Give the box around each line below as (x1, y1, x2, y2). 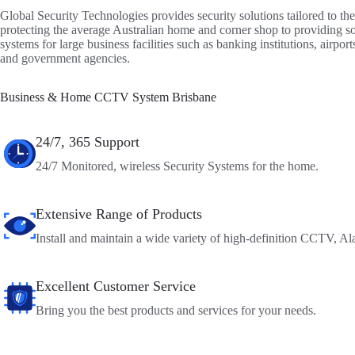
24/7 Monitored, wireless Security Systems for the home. (36, 159, 319, 174)
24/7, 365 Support (36, 134, 139, 151)
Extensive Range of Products (36, 206, 202, 223)
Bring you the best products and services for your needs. (36, 303, 316, 318)
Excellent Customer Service (36, 278, 196, 295)
